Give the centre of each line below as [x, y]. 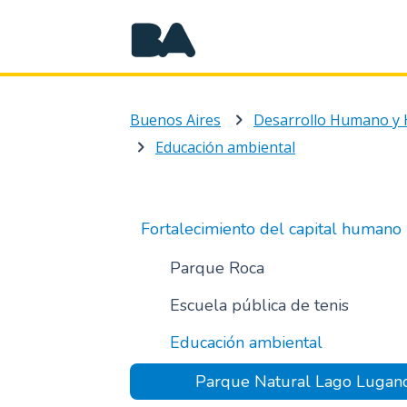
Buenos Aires [175, 120]
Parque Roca [217, 268]
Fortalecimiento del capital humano [271, 229]
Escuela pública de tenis [259, 305]
